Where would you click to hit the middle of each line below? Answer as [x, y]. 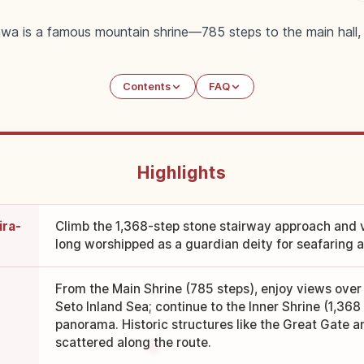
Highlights [182, 173]
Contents [147, 87]
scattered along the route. [133, 343]
